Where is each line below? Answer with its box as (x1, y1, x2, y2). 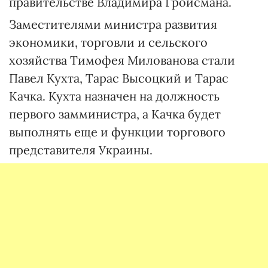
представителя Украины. (9, 142, 153, 157)
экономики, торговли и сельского (9, 35, 208, 50)
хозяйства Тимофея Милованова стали (9, 53, 235, 68)
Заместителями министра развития (9, 17, 217, 32)
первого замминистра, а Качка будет (9, 106, 221, 121)
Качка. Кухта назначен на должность (9, 89, 220, 103)
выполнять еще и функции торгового (9, 124, 226, 139)
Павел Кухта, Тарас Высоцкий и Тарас (9, 71, 229, 86)
